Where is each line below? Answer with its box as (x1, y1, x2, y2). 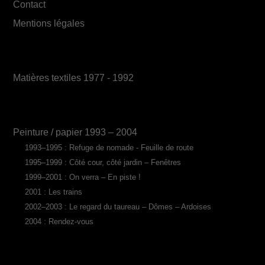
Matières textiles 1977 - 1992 (13, 72, 134, 83)
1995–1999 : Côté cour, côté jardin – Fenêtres (24, 157, 181, 167)
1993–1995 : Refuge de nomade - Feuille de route (24, 143, 193, 152)
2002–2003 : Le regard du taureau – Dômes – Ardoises (24, 202, 211, 211)
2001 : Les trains (24, 187, 82, 196)
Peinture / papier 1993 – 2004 (13, 126, 138, 137)
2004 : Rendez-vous (24, 216, 93, 226)
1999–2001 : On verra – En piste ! (24, 172, 141, 182)
